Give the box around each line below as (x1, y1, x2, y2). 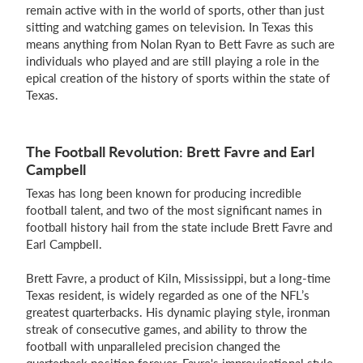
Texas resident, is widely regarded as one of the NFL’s (26, 288, 310, 302)
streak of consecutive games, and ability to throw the (26, 322, 307, 336)
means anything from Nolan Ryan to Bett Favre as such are (26, 36, 335, 51)
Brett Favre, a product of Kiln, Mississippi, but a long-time (26, 271, 331, 285)
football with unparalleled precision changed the (26, 339, 280, 353)
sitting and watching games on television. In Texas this (26, 19, 314, 34)
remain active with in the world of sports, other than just (26, 2, 324, 17)
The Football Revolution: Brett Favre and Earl (26, 143, 314, 160)
